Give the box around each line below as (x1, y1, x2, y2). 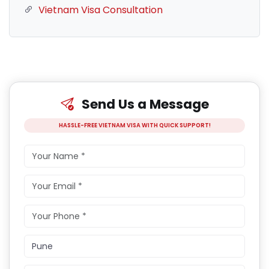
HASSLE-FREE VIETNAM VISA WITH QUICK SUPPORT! (58, 121, 211, 130)
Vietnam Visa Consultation (38, 3, 163, 17)
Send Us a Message (78, 95, 209, 114)
